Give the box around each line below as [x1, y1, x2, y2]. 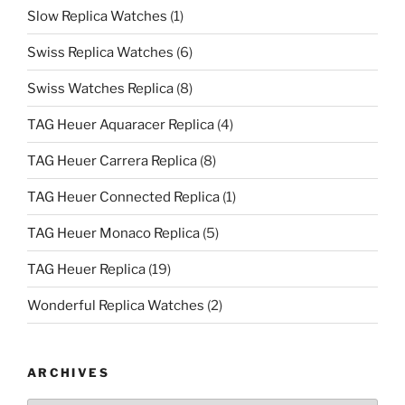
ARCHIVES [27, 365, 109, 381]
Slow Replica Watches [27, 7, 167, 24]
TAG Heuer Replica [27, 260, 146, 278]
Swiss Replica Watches [27, 43, 174, 61]
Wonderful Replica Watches [27, 297, 204, 314]
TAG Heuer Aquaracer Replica [27, 116, 214, 133]
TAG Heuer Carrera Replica [27, 152, 197, 169]
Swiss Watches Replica [27, 80, 174, 97]
